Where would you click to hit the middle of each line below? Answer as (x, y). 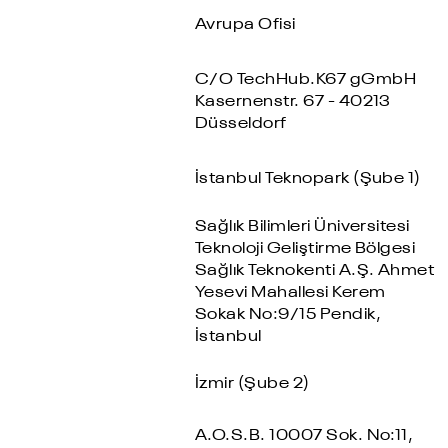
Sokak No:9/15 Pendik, (288, 315)
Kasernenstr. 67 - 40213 (292, 102)
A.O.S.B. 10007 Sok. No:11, (304, 436)
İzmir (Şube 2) (252, 383)
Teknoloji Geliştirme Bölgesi (305, 249)
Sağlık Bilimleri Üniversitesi (302, 227)
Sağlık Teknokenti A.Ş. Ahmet (314, 271)
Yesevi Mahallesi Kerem (290, 293)
